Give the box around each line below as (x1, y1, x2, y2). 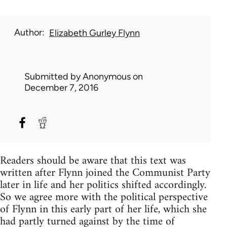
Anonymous (83, 70, 131, 82)
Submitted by (24, 70, 83, 82)
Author (14, 26, 42, 38)
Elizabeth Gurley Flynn (49, 27, 140, 39)
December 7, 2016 (24, 82, 98, 93)
